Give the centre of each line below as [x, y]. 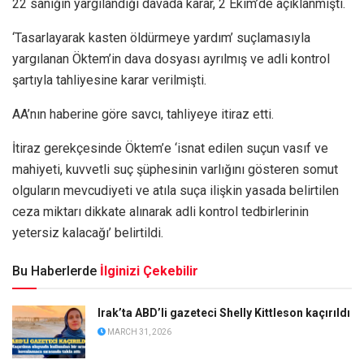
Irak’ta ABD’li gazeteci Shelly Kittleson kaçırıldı [224, 313]
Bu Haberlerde [54, 271]
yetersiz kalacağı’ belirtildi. [88, 233]
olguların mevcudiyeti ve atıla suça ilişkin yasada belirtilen [175, 191]
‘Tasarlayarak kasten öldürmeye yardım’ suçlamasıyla [161, 38]
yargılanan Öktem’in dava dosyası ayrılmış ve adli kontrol [171, 59]
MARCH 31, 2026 [139, 332]
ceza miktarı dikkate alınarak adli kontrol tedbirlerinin [160, 212]
